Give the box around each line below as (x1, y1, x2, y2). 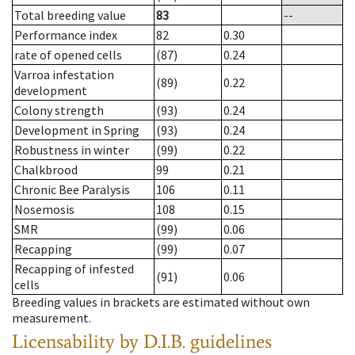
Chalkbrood (14, 162, 78, 178)
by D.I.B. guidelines (120, 330, 272, 353)
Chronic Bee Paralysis (14, 181, 130, 198)
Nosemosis (14, 201, 74, 218)
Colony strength (14, 102, 104, 119)
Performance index (14, 27, 117, 44)
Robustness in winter (14, 142, 129, 158)
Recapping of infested (14, 261, 134, 277)
